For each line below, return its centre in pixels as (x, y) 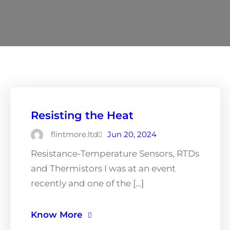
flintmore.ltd (74, 134)
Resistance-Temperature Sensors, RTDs (115, 153)
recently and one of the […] (87, 183)
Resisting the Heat (82, 115)
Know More (57, 214)
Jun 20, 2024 (132, 134)
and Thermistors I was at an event (103, 168)
